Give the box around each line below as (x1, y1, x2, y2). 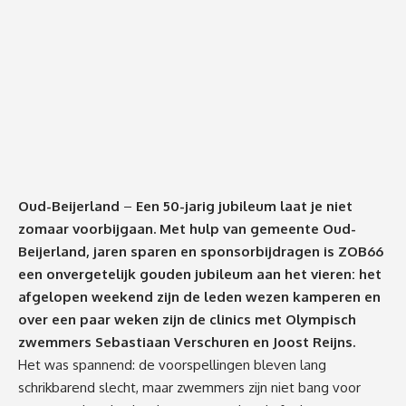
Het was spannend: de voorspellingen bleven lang (18, 356, 326, 374)
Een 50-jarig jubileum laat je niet (136, 198, 353, 216)
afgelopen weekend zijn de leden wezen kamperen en (18, 288, 381, 306)
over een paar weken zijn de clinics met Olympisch (18, 311, 356, 329)
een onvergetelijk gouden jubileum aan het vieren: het (18, 266, 382, 284)
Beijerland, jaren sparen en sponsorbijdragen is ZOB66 (18, 243, 383, 261)
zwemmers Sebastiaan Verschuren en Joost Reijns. (18, 333, 355, 352)
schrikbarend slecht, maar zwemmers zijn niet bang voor (18, 379, 361, 397)
